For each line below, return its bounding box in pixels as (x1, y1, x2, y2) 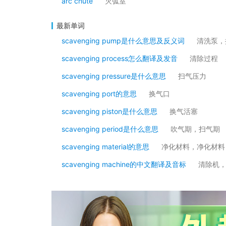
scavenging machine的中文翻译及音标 (62, 160, 186, 168)
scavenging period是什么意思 (62, 125, 158, 133)
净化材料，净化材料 (161, 142, 225, 151)
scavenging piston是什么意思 (62, 107, 157, 116)
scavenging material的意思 (62, 142, 149, 151)
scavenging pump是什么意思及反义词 (62, 36, 185, 45)
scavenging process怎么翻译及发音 (62, 54, 178, 63)
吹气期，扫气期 (171, 125, 220, 133)
